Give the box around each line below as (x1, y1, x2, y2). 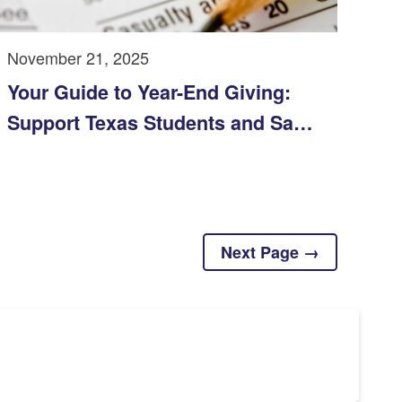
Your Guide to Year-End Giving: (7, 77, 291, 106)
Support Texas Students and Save (7, 108, 315, 136)
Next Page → (221, 240, 319, 264)
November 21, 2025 (7, 45, 149, 69)
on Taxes (7, 138, 89, 167)
